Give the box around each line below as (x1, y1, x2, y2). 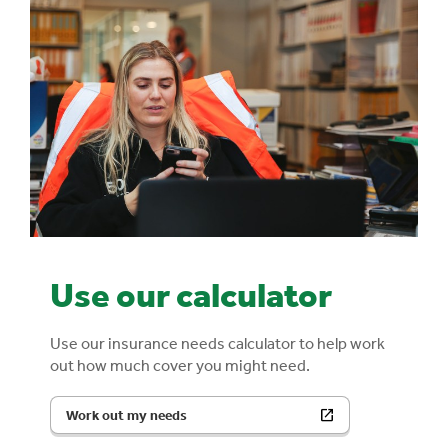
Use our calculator (50, 272, 332, 315)
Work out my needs (66, 405, 187, 424)
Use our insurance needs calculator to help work (50, 332, 385, 353)
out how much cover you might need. (50, 354, 310, 375)
